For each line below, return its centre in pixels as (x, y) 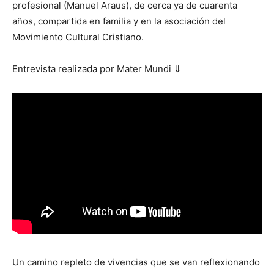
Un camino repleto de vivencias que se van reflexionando (136, 262)
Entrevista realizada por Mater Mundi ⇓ (97, 69)
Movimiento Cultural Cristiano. (78, 37)
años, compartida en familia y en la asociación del (119, 21)
